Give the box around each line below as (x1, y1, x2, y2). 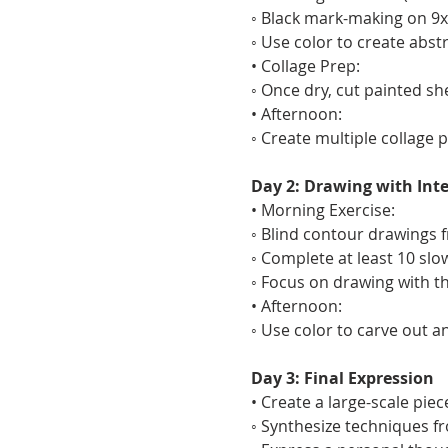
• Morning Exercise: (250, 199, 395, 221)
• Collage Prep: (250, 55, 360, 77)
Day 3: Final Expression (250, 367, 434, 389)
